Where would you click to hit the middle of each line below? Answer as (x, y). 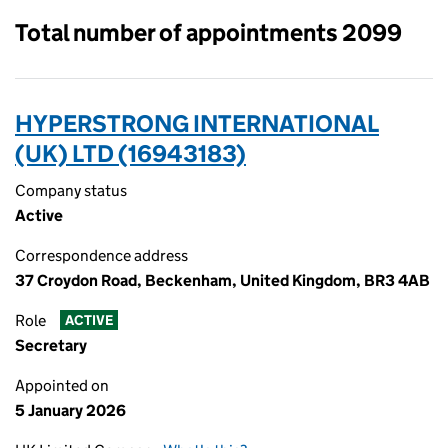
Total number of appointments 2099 (208, 32)
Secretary (51, 345)
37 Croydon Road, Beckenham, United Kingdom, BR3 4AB (222, 280)
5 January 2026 (70, 410)
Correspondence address (101, 255)
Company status (71, 190)
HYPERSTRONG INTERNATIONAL (197, 123)
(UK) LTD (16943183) (130, 153)
